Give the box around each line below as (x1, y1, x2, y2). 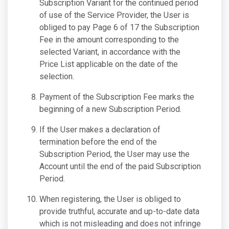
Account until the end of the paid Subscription (39, 162, 201, 171)
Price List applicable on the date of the (39, 59, 178, 69)
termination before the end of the (39, 137, 157, 147)
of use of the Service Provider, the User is (39, 10, 189, 20)
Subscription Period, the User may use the (39, 149, 190, 159)
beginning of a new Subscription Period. (39, 104, 181, 114)
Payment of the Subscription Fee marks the (39, 92, 194, 102)
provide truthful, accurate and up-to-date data (39, 207, 199, 216)
